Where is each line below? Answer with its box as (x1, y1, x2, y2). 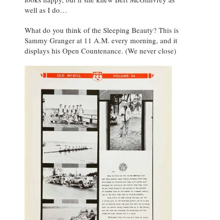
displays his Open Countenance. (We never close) (25, 45, 176, 55)
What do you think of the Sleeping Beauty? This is (25, 25, 179, 35)
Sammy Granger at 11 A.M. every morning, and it (25, 35, 177, 45)
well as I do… (25, 4, 67, 15)
